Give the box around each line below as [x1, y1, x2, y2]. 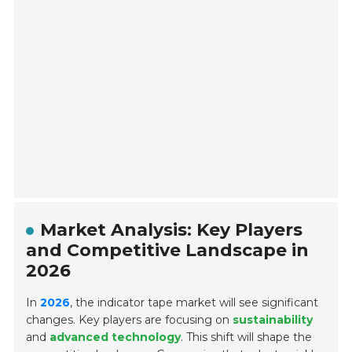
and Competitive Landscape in [26, 240, 310, 262]
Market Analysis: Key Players [40, 219, 303, 241]
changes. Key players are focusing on [26, 313, 233, 328]
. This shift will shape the [181, 330, 313, 345]
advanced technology [49, 330, 181, 345]
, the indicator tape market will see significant [70, 295, 319, 310]
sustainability [233, 313, 313, 328]
